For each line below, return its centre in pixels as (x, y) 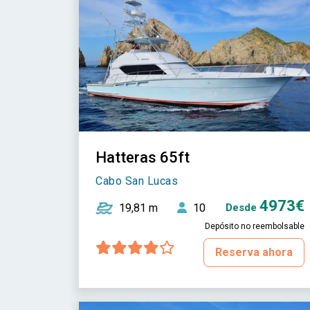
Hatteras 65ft (143, 157)
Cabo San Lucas (137, 181)
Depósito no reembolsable (254, 226)
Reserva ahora (254, 252)
